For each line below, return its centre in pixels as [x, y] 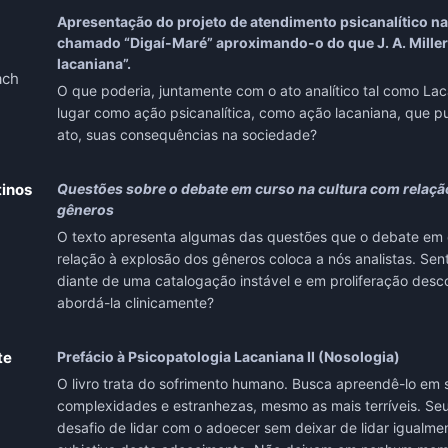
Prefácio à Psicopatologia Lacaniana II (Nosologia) [228, 357]
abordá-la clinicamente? [139, 303]
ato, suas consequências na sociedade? [186, 135]
